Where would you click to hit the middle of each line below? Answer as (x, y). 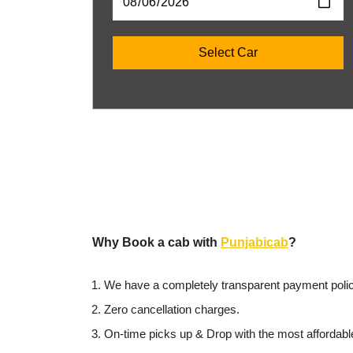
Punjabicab (255, 243)
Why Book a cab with (156, 243)
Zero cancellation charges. (172, 310)
